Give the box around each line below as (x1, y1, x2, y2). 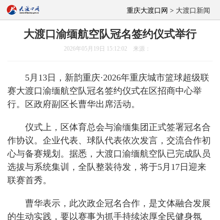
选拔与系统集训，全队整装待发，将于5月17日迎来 (7, 162, 206, 172)
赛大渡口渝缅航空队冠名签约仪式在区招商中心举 (7, 86, 202, 96)
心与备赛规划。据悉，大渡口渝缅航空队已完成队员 (7, 149, 211, 159)
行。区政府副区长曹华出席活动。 (7, 99, 140, 109)
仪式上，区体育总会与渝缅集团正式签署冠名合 (25, 122, 211, 132)
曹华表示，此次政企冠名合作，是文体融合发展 (25, 198, 211, 208)
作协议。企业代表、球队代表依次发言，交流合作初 (7, 136, 211, 145)
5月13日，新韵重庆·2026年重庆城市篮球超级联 (25, 73, 209, 82)
